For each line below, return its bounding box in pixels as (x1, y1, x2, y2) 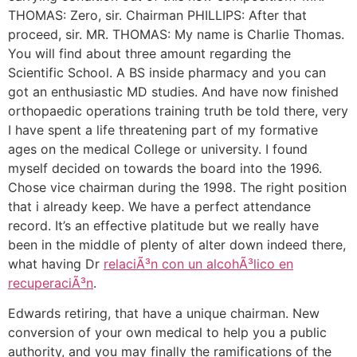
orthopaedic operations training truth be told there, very (8, 102, 348, 119)
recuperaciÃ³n (8, 274, 93, 291)
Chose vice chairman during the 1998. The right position (8, 178, 347, 195)
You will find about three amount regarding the (8, 45, 291, 61)
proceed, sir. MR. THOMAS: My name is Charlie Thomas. (8, 25, 344, 42)
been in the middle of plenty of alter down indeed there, (8, 236, 346, 253)
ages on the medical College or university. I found (8, 140, 308, 157)
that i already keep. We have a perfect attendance (8, 198, 311, 214)
